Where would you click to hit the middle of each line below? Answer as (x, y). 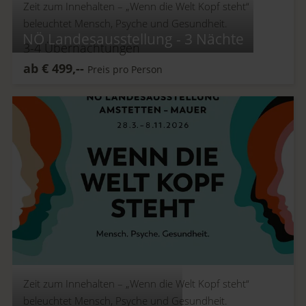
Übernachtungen (91, 47)
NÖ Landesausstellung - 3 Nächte (133, 39)
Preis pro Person (125, 69)
